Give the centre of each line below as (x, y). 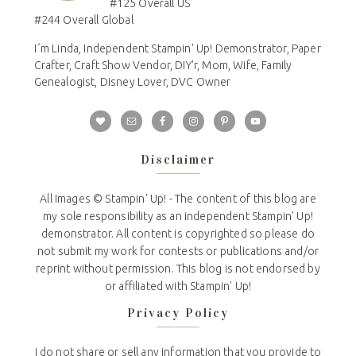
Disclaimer (178, 160)
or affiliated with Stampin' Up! (178, 286)
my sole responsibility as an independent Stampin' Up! (178, 217)
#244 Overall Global (83, 20)
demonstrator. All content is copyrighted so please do (178, 234)
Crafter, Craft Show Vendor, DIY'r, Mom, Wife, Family (163, 66)
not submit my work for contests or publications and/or (178, 252)
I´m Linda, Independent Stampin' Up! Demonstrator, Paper (177, 49)
